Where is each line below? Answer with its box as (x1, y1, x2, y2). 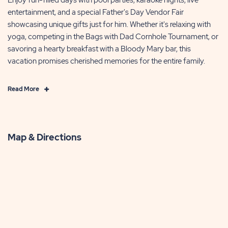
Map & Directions (8, 131, 81, 143)
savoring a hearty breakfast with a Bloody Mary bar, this (8, 43, 191, 54)
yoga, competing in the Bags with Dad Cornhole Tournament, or (8, 31, 218, 42)
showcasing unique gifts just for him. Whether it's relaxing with (8, 19, 211, 30)
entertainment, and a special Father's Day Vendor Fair (8, 7, 184, 17)
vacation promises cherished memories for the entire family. (8, 55, 205, 66)
